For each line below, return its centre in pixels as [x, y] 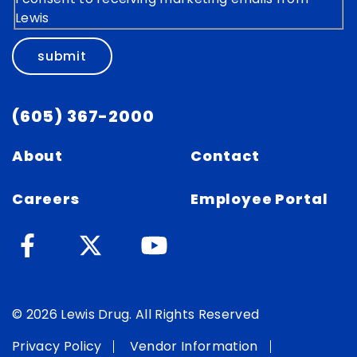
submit [62, 56]
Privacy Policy [57, 346]
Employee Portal [259, 199]
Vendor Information [194, 346]
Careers [46, 199]
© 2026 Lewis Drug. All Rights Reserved [136, 314]
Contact [225, 156]
